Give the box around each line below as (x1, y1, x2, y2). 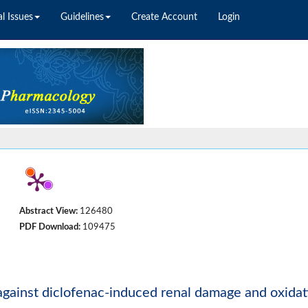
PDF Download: (19, 223, 81, 231)
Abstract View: (19, 207, 78, 215)
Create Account (131, 12, 198, 22)
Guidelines (60, 12, 104, 22)
